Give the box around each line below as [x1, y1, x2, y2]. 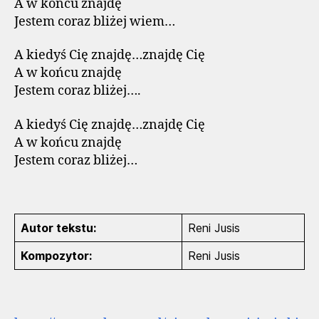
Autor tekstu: [21, 221, 96, 235]
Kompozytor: [21, 249, 92, 263]
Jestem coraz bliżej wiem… [14, 13, 175, 30]
